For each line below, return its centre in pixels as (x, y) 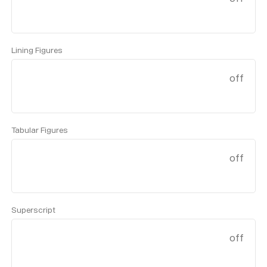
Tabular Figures (40, 130)
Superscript (34, 210)
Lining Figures (37, 50)
